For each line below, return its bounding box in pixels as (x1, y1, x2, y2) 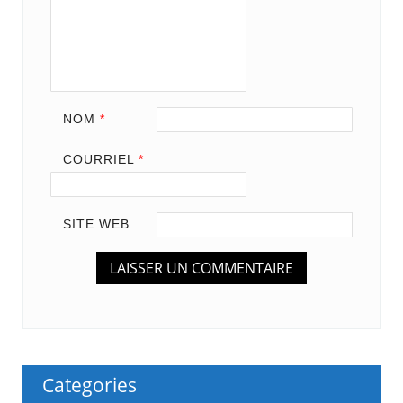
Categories (42, 372, 138, 398)
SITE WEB (62, 216, 130, 231)
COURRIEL (62, 151, 139, 166)
